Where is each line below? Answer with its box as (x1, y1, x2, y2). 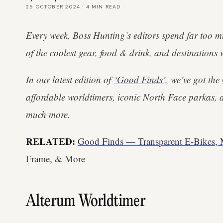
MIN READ (89, 3, 121, 10)
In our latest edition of (26, 73, 114, 86)
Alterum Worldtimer (26, 193, 146, 211)
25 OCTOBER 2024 (26, 3, 80, 10)
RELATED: (26, 134, 75, 148)
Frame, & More (26, 152, 85, 165)
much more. (26, 108, 70, 120)
